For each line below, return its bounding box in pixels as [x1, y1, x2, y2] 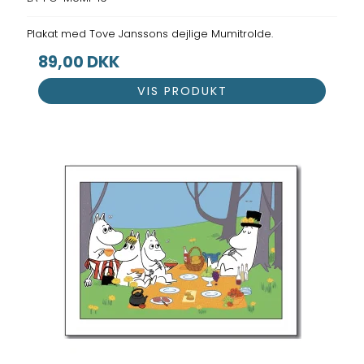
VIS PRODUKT [136, 82, 227, 99]
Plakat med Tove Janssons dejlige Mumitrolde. [27, 26, 274, 42]
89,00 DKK [38, 51, 120, 74]
